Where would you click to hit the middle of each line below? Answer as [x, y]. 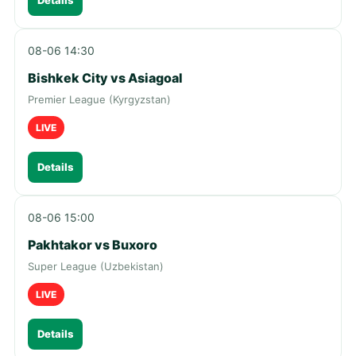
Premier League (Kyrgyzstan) [99, 99]
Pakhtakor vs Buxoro [93, 244]
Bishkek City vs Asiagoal [105, 77]
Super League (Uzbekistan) [96, 266]
